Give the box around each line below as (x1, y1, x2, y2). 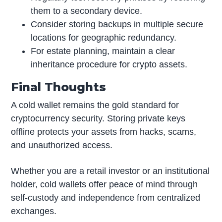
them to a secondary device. (31, 5, 143, 16)
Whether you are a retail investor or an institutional (11, 166, 210, 176)
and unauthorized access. (11, 140, 113, 150)
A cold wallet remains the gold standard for (11, 100, 179, 110)
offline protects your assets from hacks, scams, (11, 126, 197, 137)
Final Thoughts (11, 79, 107, 94)
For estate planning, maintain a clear (31, 46, 175, 56)
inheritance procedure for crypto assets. (31, 59, 188, 69)
